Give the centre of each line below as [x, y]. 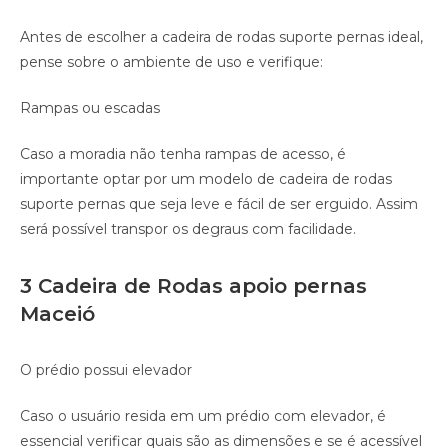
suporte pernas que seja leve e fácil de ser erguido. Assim [219, 204]
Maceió [57, 314]
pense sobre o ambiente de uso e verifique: [171, 62]
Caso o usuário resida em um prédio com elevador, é [203, 416]
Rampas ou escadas [90, 108]
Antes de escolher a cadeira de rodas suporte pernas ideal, [221, 37]
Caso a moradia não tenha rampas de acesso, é [183, 154]
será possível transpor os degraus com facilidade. [188, 229]
